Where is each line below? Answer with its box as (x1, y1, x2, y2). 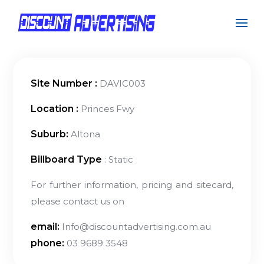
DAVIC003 (97, 78, 146, 89)
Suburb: (31, 128, 69, 140)
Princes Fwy (78, 103, 135, 114)
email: (31, 221, 60, 232)
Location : (31, 103, 79, 114)
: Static (102, 154, 134, 165)
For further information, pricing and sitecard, (31, 179, 233, 190)
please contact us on (31, 196, 125, 207)
